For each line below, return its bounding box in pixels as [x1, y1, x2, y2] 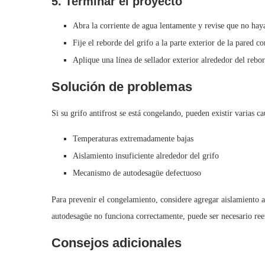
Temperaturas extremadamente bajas [73, 134, 193, 144]
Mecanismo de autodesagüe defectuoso [73, 169, 201, 178]
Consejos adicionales [51, 235, 182, 251]
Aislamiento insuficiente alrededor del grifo [73, 151, 219, 161]
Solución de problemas [51, 79, 192, 95]
